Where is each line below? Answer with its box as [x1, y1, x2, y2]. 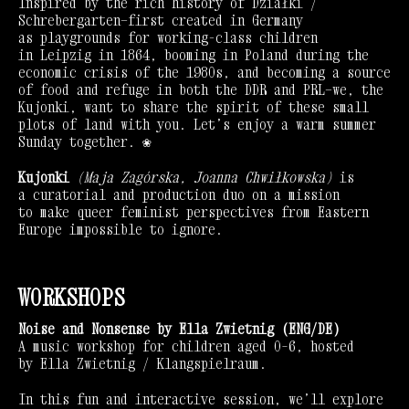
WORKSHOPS [18, 284, 125, 312]
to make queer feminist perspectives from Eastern [18, 203, 369, 222]
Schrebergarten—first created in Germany [18, 11, 303, 30]
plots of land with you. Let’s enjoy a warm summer [18, 115, 376, 134]
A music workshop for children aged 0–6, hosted [18, 337, 354, 356]
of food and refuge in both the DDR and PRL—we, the [18, 80, 383, 100]
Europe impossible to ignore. [18, 220, 223, 239]
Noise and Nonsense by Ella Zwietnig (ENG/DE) [18, 320, 340, 339]
